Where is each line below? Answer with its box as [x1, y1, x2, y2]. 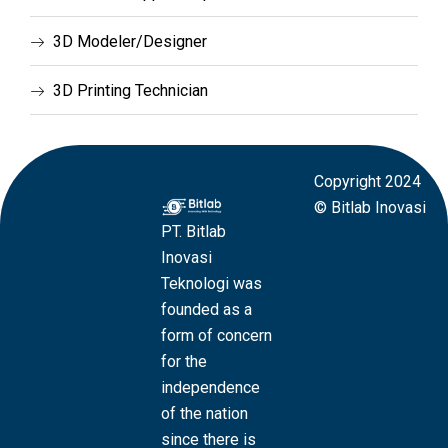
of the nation [160, 404, 248, 424]
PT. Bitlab [160, 222, 226, 242]
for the [160, 352, 207, 372]
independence [160, 378, 260, 398]
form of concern [160, 326, 272, 346]
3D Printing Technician [52, 81, 208, 101]
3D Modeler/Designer [52, 32, 207, 52]
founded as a [160, 300, 252, 320]
